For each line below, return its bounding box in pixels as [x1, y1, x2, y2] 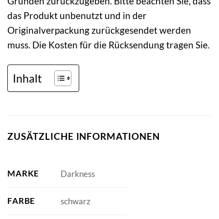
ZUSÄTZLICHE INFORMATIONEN [7, 130, 160, 142]
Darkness [60, 168, 95, 179]
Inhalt [13, 71, 42, 85]
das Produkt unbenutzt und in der [7, 9, 147, 21]
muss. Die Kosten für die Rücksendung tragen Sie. [7, 39, 210, 50]
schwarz [60, 196, 90, 206]
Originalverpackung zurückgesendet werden [7, 24, 191, 36]
